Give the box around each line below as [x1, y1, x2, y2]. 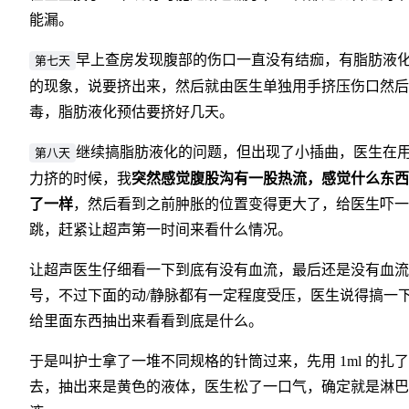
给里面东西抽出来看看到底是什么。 [29, 313, 263, 330]
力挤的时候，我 [29, 171, 131, 187]
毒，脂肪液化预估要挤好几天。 [29, 104, 234, 121]
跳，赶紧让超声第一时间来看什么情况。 [29, 222, 292, 238]
